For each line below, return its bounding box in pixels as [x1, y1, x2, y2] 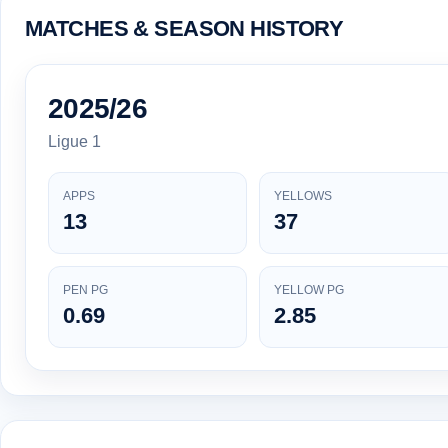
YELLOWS [274, 189, 332, 204]
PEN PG [63, 283, 108, 298]
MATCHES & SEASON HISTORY [25, 15, 344, 41]
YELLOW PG [274, 283, 344, 298]
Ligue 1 [48, 133, 101, 151]
